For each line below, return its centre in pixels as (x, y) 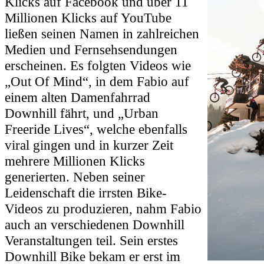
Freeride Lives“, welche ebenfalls (96, 129)
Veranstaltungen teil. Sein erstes (91, 240)
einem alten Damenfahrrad (77, 97)
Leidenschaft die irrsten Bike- (86, 192)
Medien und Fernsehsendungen (91, 49)
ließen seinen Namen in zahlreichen (102, 33)
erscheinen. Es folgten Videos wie (98, 65)
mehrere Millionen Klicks (75, 161)
